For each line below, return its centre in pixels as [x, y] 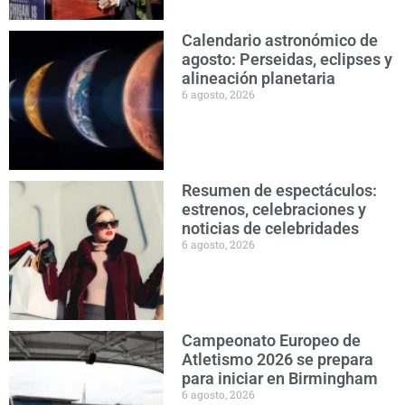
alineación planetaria [259, 79]
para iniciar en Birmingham [280, 379]
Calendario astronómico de [280, 41]
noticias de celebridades [271, 229]
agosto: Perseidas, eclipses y [287, 60]
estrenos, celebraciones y [274, 210]
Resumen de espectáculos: [280, 191]
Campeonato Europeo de [272, 341]
